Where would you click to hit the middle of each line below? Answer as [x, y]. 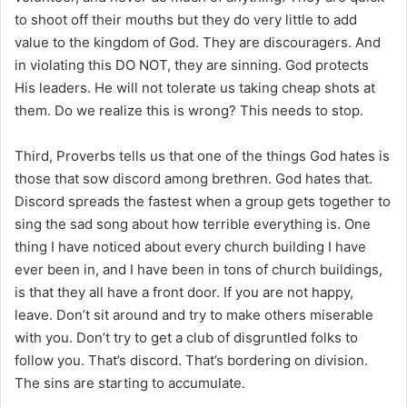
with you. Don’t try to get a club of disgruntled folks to [186, 337]
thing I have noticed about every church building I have [190, 246]
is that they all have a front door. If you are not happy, [184, 292]
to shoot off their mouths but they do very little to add [186, 19]
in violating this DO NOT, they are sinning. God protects [192, 65]
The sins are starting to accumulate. [130, 382]
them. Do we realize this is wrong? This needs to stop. [189, 110]
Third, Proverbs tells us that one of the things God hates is [202, 155]
